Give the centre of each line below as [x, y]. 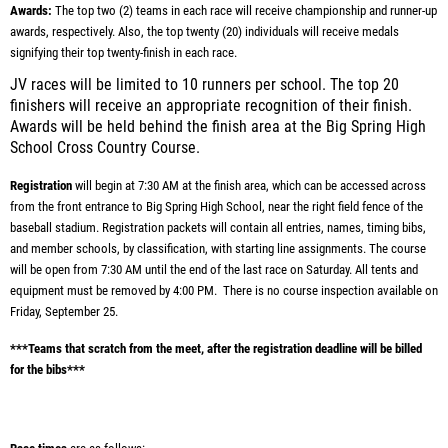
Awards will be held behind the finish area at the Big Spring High [218, 127]
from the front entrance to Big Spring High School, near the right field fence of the [216, 206]
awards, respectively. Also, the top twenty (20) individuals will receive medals [204, 31]
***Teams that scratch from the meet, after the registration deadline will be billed [216, 348]
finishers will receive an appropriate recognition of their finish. [211, 106]
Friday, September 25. [65, 311]
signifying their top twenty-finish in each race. [125, 52]
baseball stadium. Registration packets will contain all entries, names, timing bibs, [218, 227]
